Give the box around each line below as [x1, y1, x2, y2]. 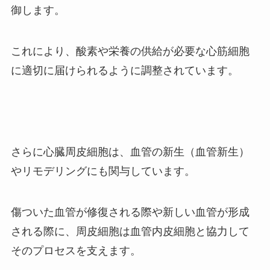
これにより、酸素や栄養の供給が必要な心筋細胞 [10, 45, 250, 57]
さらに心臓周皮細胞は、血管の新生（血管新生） [10, 146, 250, 159]
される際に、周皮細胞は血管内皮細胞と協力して [10, 225, 250, 238]
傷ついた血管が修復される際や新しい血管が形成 [10, 206, 250, 219]
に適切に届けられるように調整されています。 [10, 64, 239, 77]
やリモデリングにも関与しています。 [10, 165, 195, 178]
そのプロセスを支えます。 [10, 245, 141, 257]
